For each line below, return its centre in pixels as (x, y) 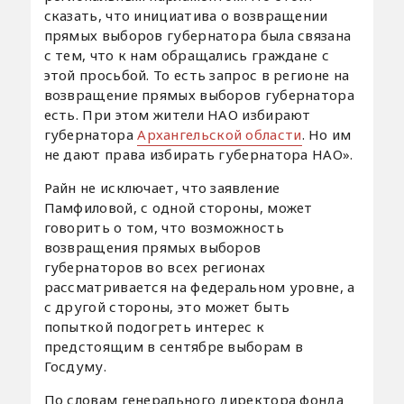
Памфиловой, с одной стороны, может (178, 207)
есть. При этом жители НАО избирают (177, 114)
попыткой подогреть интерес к (154, 326)
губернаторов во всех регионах (155, 266)
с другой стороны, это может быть (167, 306)
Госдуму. (75, 366)
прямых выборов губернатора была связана (197, 35)
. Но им (326, 134)
